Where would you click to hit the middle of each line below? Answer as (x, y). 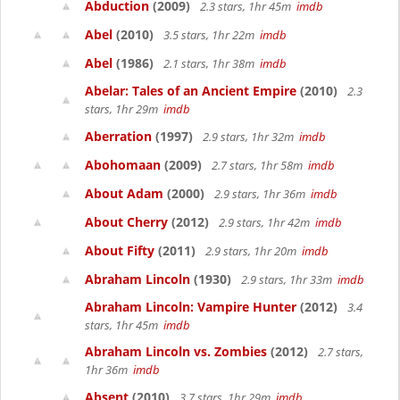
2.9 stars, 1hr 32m (250, 137)
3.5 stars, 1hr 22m (210, 35)
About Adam (124, 193)
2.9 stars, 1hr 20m (252, 251)
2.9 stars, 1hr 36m (261, 194)
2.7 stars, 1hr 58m (258, 165)
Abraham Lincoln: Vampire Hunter (191, 307)
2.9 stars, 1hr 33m (288, 279)
